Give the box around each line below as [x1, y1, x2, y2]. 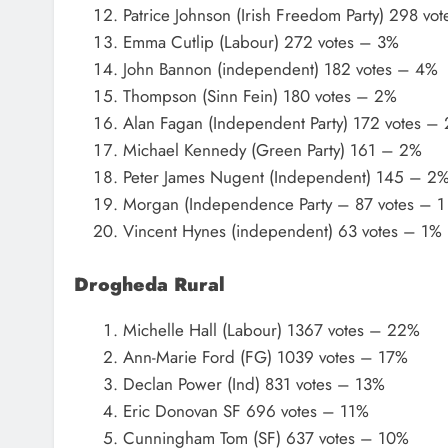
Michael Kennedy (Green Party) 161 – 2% [122, 138, 422, 163]
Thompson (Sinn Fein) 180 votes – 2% [122, 84, 397, 109]
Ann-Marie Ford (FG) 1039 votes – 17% [122, 344, 408, 369]
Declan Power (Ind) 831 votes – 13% [122, 371, 385, 396]
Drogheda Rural [74, 270, 225, 298]
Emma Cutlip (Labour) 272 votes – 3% [122, 30, 399, 55]
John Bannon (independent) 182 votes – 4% [122, 57, 438, 82]
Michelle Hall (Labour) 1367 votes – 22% [122, 317, 420, 342]
